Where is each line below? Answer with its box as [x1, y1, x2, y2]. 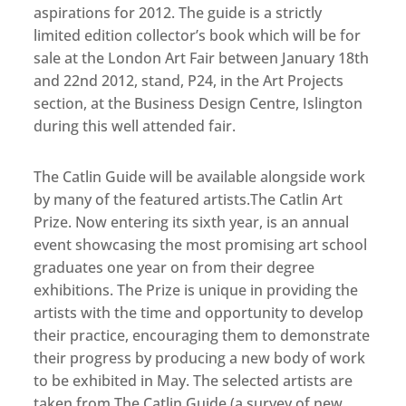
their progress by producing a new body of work [34, 348, 366, 369]
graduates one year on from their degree [34, 257, 315, 278]
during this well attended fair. [34, 116, 237, 137]
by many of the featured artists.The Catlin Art [34, 189, 343, 210]
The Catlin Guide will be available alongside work [34, 167, 366, 188]
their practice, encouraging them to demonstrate [34, 325, 371, 346]
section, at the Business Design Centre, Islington [34, 93, 363, 114]
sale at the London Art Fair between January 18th [34, 48, 370, 69]
